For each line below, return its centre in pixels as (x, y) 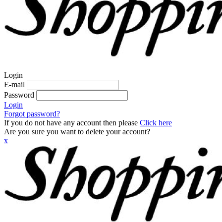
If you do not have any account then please (72, 123)
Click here (156, 123)
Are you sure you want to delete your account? (77, 132)
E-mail (14, 84)
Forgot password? (32, 114)
